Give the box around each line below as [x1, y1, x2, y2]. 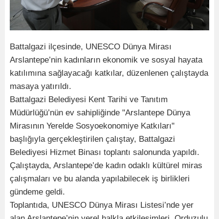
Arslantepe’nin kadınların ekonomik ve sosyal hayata [10, 55, 202, 65]
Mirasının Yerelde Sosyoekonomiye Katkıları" [10, 121, 175, 131]
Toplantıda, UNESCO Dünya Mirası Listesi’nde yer [10, 200, 194, 210]
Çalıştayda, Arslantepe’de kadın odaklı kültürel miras [10, 161, 202, 171]
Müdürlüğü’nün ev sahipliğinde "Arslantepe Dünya [10, 108, 190, 118]
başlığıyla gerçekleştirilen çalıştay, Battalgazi [10, 134, 175, 144]
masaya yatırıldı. [10, 82, 71, 91]
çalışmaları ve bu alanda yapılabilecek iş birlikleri [10, 174, 190, 184]
